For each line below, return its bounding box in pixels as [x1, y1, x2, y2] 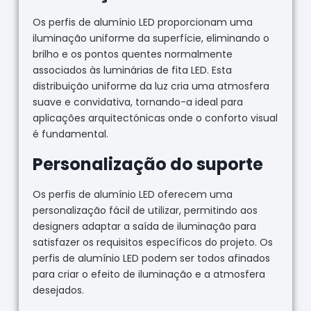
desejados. [32, 283, 84, 297]
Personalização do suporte [32, 152, 263, 176]
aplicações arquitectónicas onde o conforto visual [32, 110, 278, 125]
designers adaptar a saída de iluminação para [32, 219, 256, 233]
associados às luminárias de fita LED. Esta [32, 62, 232, 77]
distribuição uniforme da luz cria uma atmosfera [32, 78, 269, 93]
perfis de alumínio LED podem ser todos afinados [32, 251, 270, 265]
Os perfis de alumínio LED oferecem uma [32, 187, 233, 201]
